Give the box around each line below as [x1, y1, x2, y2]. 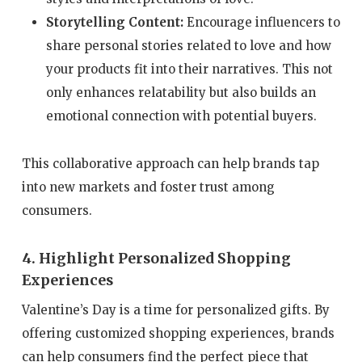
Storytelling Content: [45, 14, 183, 30]
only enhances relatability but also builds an [45, 84, 316, 100]
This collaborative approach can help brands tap [21, 155, 319, 171]
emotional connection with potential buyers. [45, 107, 317, 124]
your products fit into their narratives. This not [45, 61, 333, 77]
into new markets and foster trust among [21, 179, 275, 195]
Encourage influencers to [183, 14, 340, 30]
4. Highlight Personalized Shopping [21, 250, 291, 268]
